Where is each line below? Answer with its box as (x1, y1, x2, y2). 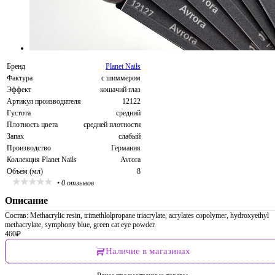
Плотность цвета (7, 120, 58, 129)
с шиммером (101, 74, 141, 82)
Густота (7, 109, 31, 117)
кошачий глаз (100, 85, 141, 94)
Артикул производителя (7, 97, 81, 106)
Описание (5, 195, 48, 206)
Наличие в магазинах (106, 246, 190, 256)
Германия (111, 144, 141, 152)
